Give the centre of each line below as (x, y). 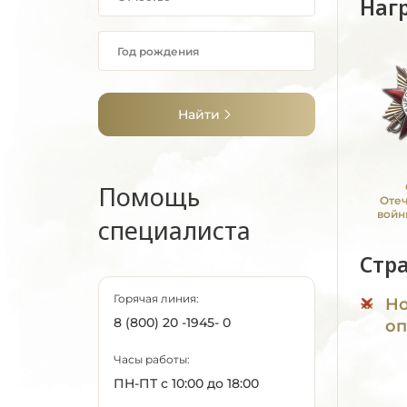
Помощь (149, 197)
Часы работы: (152, 359)
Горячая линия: (156, 298)
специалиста (174, 230)
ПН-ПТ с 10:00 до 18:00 (186, 383)
